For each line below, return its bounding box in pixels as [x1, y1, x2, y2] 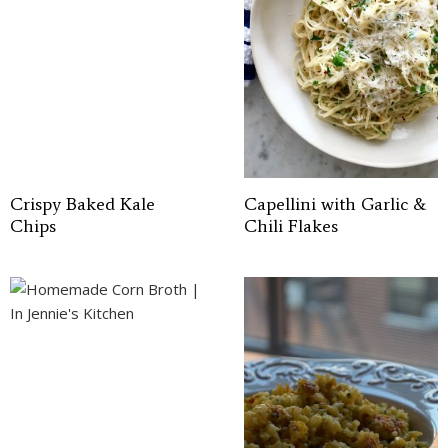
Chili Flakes [244, 215, 338, 237]
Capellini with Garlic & [244, 193, 426, 215]
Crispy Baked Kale [10, 193, 155, 215]
